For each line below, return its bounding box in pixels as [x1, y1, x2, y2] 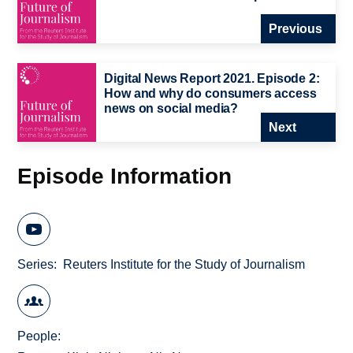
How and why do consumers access [104, 87, 317, 101]
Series [17, 257, 54, 271]
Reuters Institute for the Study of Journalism [63, 257, 306, 271]
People [17, 329, 58, 344]
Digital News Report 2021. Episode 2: [104, 72, 320, 86]
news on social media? [104, 102, 239, 116]
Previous [268, 22, 322, 36]
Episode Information [17, 163, 232, 189]
